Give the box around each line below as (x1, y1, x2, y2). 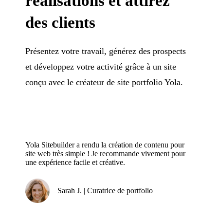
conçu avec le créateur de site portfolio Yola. (25, 77, 183, 87)
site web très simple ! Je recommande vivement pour (25, 149, 186, 158)
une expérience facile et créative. (25, 158, 126, 166)
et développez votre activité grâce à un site (25, 61, 177, 72)
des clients (25, 13, 96, 31)
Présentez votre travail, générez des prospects (25, 46, 186, 56)
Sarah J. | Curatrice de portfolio (57, 186, 153, 195)
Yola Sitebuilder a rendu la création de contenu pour (25, 140, 185, 149)
